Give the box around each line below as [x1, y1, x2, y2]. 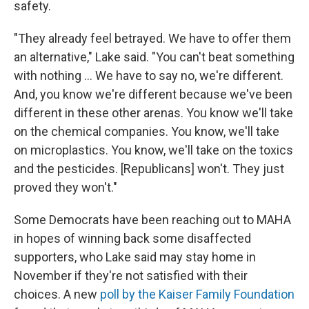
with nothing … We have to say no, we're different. [14, 68, 283, 83]
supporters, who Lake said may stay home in [14, 250, 256, 264]
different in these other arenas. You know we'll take [14, 106, 293, 120]
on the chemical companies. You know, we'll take [14, 124, 279, 139]
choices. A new [14, 287, 97, 301]
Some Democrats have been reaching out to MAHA [14, 212, 291, 227]
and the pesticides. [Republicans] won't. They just [14, 161, 284, 176]
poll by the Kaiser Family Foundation [97, 287, 295, 301]
